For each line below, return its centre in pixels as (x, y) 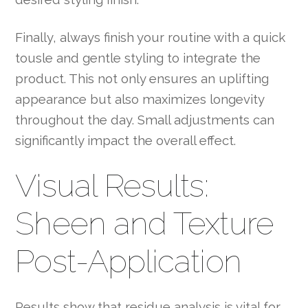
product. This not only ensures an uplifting (142, 78)
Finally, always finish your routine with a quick (151, 37)
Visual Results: (112, 185)
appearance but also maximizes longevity (140, 99)
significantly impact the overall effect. (126, 140)
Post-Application (128, 261)
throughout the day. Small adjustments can (145, 119)
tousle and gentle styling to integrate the (138, 57)
